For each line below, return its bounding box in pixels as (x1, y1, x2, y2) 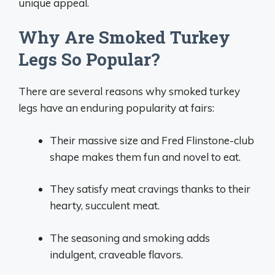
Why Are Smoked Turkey (18, 26, 230, 48)
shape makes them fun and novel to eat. (50, 150, 241, 163)
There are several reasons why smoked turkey (18, 85, 240, 98)
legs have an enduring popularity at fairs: (18, 101, 214, 114)
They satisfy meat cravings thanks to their (50, 182, 250, 195)
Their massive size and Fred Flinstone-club (50, 133, 254, 147)
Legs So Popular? (18, 48, 160, 71)
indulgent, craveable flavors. (50, 247, 183, 261)
